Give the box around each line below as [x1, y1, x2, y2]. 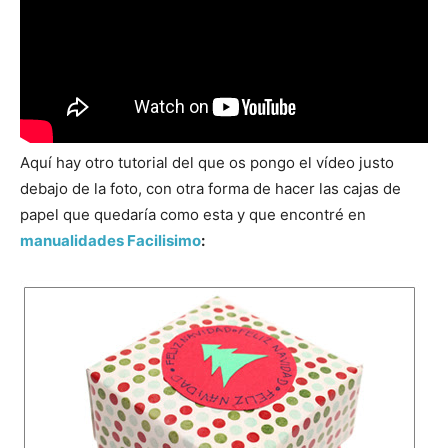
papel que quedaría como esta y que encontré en [20, 205, 366, 224]
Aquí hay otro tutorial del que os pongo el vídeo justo [20, 153, 394, 172]
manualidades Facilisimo [20, 231, 201, 250]
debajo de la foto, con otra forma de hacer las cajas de [20, 179, 401, 198]
